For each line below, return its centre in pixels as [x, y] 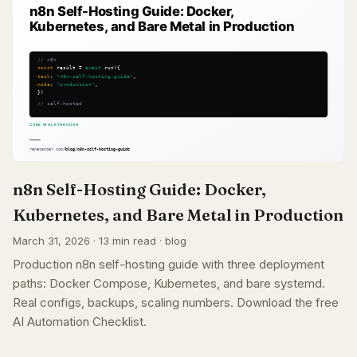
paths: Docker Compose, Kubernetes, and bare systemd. [169, 284]
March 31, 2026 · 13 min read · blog [100, 241]
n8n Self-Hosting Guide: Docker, [139, 190]
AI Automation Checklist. [80, 322]
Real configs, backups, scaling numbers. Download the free [176, 303]
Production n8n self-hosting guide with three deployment [169, 265]
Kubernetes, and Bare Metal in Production [178, 215]
